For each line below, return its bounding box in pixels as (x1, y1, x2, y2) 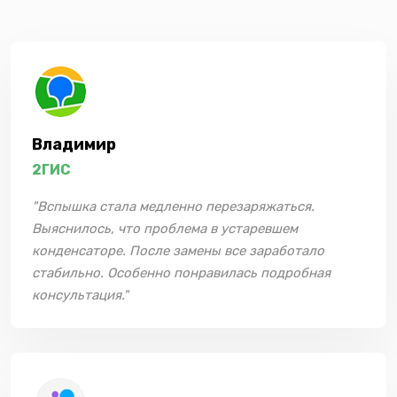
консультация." (32, 287, 128, 304)
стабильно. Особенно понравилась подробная (32, 265, 331, 282)
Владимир (32, 135, 116, 155)
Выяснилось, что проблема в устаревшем (32, 221, 298, 237)
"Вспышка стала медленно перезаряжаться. (32, 198, 315, 215)
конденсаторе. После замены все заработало (32, 243, 324, 260)
